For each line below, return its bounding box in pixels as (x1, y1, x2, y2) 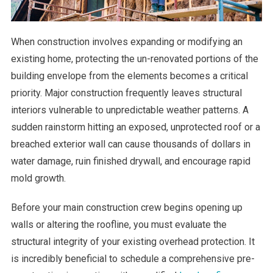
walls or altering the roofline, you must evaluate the (10, 218, 227, 230)
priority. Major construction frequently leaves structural (10, 87, 242, 99)
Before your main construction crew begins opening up (10, 201, 243, 213)
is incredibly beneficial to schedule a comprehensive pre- (10, 252, 255, 264)
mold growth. (10, 172, 66, 184)
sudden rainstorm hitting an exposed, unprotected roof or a (10, 121, 260, 133)
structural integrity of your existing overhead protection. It (10, 235, 255, 247)
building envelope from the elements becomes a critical (10, 69, 248, 82)
